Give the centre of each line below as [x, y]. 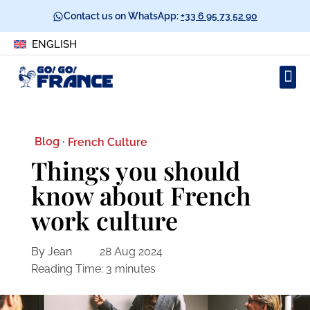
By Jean [51, 251]
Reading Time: [67, 269]
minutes [135, 269]
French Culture [107, 142]
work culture [104, 220]
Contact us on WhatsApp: [122, 16]
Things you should [135, 171]
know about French [141, 195]
